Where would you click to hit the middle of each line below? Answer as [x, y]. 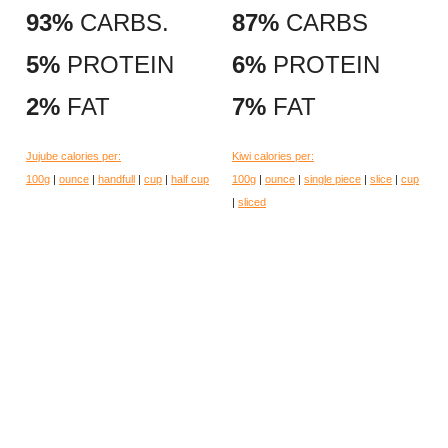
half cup [190, 179]
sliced [252, 202]
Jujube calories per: [73, 156]
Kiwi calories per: [273, 156]
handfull [116, 179]
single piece [332, 179]
